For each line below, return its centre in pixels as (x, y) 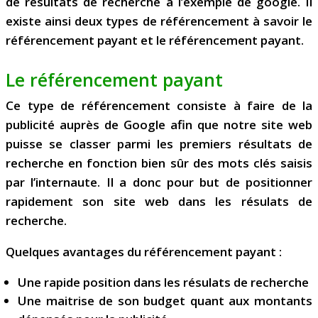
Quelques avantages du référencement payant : (144, 252)
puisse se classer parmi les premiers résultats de (159, 144)
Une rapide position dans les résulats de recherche (163, 283)
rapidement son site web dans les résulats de (159, 202)
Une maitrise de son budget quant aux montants (165, 301)
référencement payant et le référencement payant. (155, 40)
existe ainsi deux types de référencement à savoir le (159, 21)
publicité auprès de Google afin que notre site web (159, 125)
